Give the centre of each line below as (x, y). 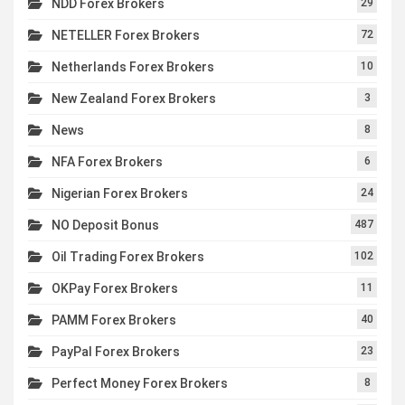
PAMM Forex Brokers (114, 320)
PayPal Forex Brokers (116, 352)
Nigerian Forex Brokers (120, 194)
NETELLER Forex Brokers (126, 36)
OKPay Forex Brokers (115, 289)
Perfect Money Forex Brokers (140, 384)
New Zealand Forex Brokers (134, 99)
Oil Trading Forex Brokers (128, 257)
